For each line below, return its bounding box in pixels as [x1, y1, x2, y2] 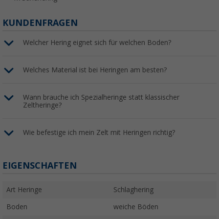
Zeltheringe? [23, 101, 62, 109]
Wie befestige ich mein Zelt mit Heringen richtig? [23, 129, 175, 137]
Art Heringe [6, 186, 42, 194]
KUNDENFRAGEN [2, 18, 78, 28]
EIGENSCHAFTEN [2, 160, 77, 171]
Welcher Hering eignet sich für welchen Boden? [23, 39, 171, 47]
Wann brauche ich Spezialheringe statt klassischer [23, 93, 179, 102]
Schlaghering [113, 186, 153, 194]
